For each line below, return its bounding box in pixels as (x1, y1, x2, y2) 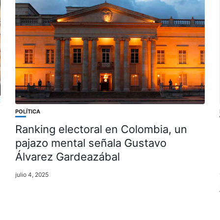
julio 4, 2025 (15, 171, 49, 179)
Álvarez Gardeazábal (15, 150, 120, 164)
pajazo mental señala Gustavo (15, 137, 166, 150)
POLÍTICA (15, 108, 40, 115)
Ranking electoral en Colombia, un (15, 123, 187, 136)
